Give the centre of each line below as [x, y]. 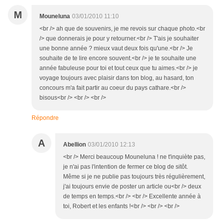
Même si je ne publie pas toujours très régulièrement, [134, 177]
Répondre [45, 118]
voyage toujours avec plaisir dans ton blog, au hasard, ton [117, 78]
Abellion [74, 145]
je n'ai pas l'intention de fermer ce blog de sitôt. [126, 167]
